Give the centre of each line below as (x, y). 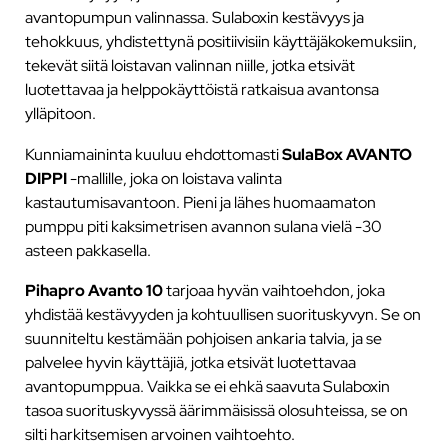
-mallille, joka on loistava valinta (175, 177)
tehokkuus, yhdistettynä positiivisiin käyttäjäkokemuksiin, (220, 41)
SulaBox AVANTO (346, 153)
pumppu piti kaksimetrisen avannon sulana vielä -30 (203, 225)
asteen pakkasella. (87, 249)
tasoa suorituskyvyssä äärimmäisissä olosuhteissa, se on (216, 409)
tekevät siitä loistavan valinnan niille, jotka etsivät (189, 65)
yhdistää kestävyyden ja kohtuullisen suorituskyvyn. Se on (222, 313)
